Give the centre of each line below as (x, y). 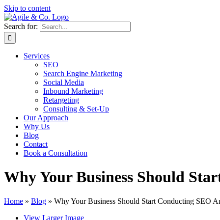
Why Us (37, 126)
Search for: (21, 26)
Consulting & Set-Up (76, 109)
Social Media (64, 82)
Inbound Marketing (73, 91)
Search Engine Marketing (83, 73)
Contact (36, 144)
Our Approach (46, 118)
